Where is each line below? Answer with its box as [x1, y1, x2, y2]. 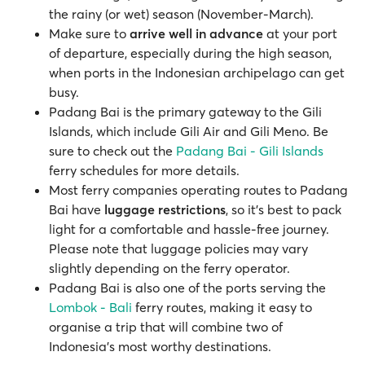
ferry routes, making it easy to [132, 299, 312, 315]
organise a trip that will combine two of [49, 319, 283, 335]
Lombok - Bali [49, 299, 132, 315]
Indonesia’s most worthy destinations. [49, 338, 271, 354]
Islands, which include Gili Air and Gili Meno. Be [49, 123, 328, 139]
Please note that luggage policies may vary [49, 240, 308, 257]
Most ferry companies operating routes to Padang [49, 182, 348, 198]
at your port [263, 25, 337, 42]
